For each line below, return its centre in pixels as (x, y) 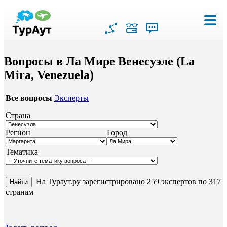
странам (20, 192)
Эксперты (71, 98)
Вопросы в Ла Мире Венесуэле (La (99, 61)
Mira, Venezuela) (49, 75)
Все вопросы (29, 98)
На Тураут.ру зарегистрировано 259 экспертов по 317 (127, 181)
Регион (18, 132)
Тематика (22, 152)
